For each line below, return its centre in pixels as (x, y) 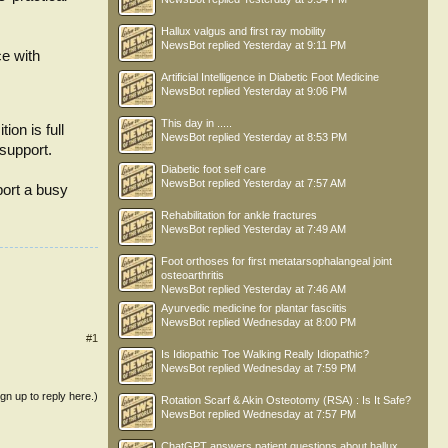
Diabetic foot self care (213, 169)
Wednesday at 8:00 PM (299, 322)
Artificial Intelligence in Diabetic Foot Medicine (270, 77)
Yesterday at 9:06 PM (295, 91)
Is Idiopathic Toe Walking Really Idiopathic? (265, 354)
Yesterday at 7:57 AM (294, 183)
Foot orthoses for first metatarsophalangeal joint (276, 261)
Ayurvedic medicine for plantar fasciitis (254, 308)
